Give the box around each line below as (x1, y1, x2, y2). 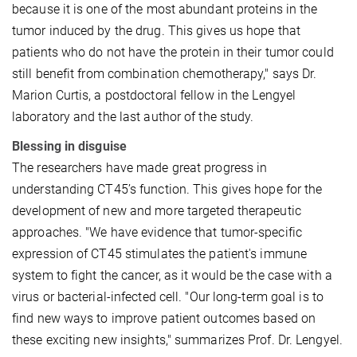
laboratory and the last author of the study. (12, 108, 254, 124)
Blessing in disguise (12, 138, 127, 154)
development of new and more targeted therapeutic (12, 202, 301, 218)
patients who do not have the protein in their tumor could (12, 44, 334, 60)
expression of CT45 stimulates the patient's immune (12, 245, 308, 261)
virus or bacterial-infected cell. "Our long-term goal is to (12, 288, 324, 304)
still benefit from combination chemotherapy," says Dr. (12, 65, 317, 81)
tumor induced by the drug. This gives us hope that (12, 22, 301, 38)
